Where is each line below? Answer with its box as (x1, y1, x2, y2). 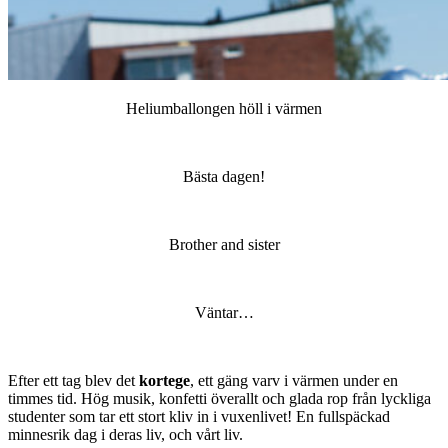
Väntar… (194, 304, 254, 322)
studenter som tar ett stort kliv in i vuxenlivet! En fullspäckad (8, 408, 390, 426)
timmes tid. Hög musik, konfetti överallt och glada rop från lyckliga (8, 390, 431, 408)
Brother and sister (168, 236, 280, 254)
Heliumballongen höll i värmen (126, 100, 322, 118)
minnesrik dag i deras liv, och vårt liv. (8, 426, 243, 444)
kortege (139, 372, 190, 390)
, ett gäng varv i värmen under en (190, 372, 398, 390)
